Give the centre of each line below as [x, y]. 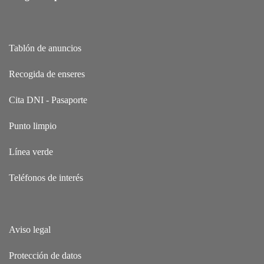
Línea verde [31, 152]
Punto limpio [33, 126]
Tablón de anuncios [45, 48]
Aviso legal [30, 230]
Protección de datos [45, 256]
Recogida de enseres [47, 74]
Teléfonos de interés [46, 178]
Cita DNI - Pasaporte [48, 100]
